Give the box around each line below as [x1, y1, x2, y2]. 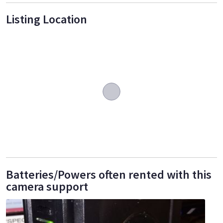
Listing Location [6, 11, 87, 27]
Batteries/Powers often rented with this [6, 166, 212, 182]
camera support [6, 178, 88, 194]
